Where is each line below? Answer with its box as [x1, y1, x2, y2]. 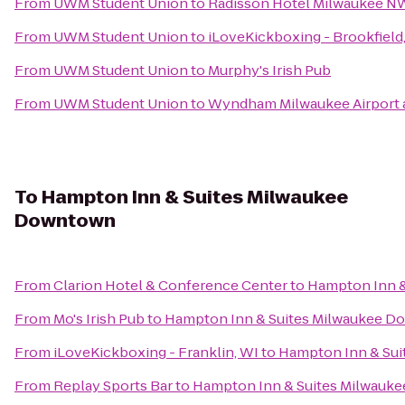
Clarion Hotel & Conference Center [53, 276, 287, 295]
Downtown [14, 208, 116, 233]
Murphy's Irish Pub [208, 61, 331, 80]
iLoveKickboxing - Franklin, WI [53, 343, 259, 362]
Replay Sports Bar [53, 376, 173, 395]
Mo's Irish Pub [53, 309, 145, 328]
